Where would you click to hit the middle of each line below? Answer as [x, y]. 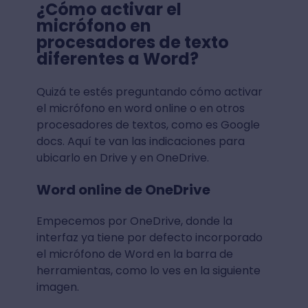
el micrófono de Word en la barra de [134, 254]
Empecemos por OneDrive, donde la [134, 221]
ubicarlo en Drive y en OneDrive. [122, 157]
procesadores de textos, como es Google [148, 124]
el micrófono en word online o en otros [140, 108]
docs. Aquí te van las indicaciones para [140, 141]
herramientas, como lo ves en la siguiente [148, 270]
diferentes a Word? [117, 58]
